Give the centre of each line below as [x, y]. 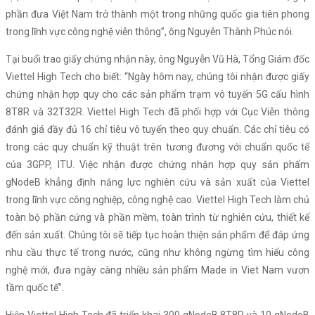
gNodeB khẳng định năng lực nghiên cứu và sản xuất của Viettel [157, 182]
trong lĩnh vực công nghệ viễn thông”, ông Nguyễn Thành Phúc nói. [150, 32]
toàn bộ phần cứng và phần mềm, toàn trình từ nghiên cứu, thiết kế [157, 218]
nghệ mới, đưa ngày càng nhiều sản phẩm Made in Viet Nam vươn [157, 270]
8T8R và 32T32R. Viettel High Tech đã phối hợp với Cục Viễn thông [157, 112]
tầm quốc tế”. [35, 288]
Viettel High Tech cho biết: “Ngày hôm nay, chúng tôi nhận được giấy [157, 77]
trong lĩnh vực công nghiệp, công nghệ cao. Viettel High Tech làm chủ [157, 200]
